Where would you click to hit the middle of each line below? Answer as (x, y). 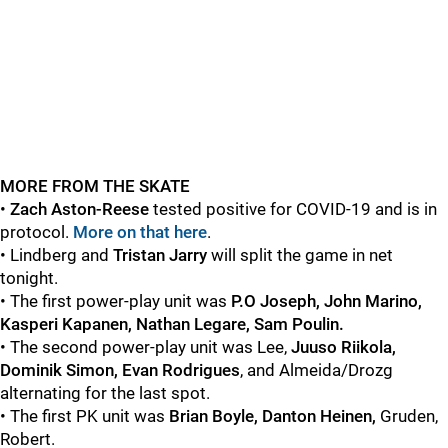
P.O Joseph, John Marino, (326, 301)
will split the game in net (302, 255)
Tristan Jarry (162, 255)
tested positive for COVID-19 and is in (295, 209)
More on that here (140, 232)
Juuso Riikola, (343, 347)
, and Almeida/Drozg (316, 370)
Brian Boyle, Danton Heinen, (272, 416)
